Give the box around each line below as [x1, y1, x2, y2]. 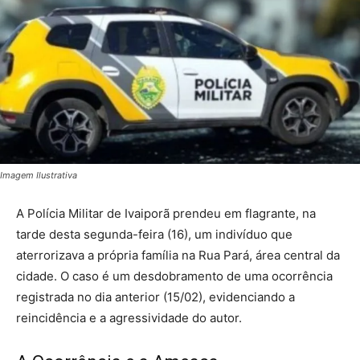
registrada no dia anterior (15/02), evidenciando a [16, 289, 295, 305]
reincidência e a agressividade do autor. [16, 310, 242, 326]
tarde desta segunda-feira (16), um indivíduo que [16, 227, 292, 243]
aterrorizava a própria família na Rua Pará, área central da [16, 247, 340, 264]
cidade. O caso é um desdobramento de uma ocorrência [16, 268, 333, 284]
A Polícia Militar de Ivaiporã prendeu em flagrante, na [16, 206, 316, 222]
